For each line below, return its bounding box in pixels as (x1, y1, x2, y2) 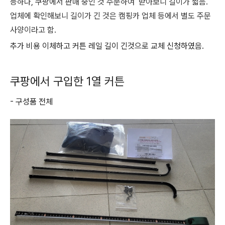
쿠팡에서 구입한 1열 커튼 (10, 74, 128, 88)
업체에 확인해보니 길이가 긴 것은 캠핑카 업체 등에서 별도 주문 (10, 11, 211, 21)
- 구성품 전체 (10, 97, 55, 106)
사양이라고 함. (10, 25, 58, 35)
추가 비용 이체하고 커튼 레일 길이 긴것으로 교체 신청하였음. (10, 41, 206, 51)
